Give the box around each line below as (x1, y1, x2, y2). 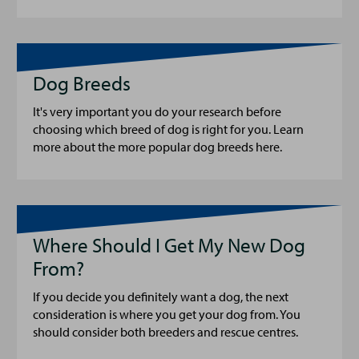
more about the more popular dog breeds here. (33, 139, 282, 155)
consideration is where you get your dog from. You (33, 306, 301, 322)
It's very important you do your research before (33, 103, 281, 119)
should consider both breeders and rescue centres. (33, 324, 298, 340)
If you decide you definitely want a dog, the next (33, 288, 288, 305)
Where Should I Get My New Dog (33, 232, 305, 257)
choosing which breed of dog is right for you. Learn (33, 121, 304, 137)
